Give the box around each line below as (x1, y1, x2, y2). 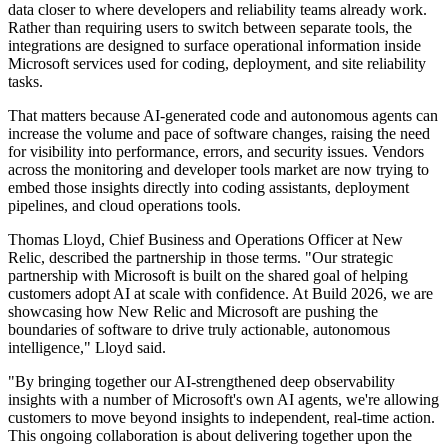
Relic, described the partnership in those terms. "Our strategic (8, 249, 393, 267)
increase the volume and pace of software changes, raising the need (8, 125, 430, 143)
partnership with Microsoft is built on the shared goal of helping (8, 267, 408, 285)
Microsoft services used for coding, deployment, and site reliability (8, 55, 426, 73)
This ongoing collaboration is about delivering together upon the (8, 427, 412, 445)
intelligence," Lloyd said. (8, 339, 166, 357)
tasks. (8, 73, 43, 91)
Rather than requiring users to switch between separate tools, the (8, 19, 412, 37)
